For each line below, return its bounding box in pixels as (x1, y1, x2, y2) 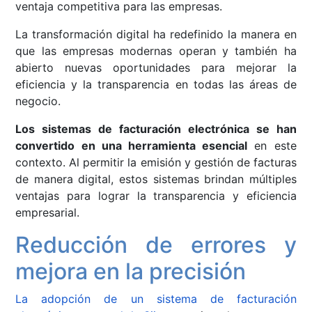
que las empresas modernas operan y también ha (15, 44, 297, 58)
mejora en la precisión (15, 258, 247, 286)
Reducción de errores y (15, 231, 297, 259)
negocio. (15, 94, 61, 109)
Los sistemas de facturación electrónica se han (15, 122, 297, 136)
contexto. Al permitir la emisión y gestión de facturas (15, 155, 297, 170)
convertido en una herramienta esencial (15, 139, 248, 153)
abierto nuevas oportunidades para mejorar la (15, 61, 297, 75)
